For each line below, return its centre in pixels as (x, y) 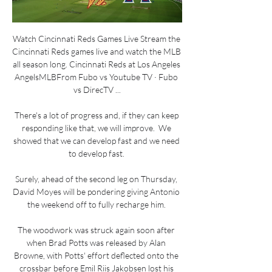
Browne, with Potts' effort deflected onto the (96, 255)
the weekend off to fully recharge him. (97, 204)
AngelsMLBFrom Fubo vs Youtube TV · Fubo (96, 76)
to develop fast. (97, 153)
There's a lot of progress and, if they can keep (96, 115)
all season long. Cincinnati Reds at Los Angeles (96, 64)
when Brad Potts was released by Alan (96, 242)
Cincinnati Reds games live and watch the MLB (97, 51)
